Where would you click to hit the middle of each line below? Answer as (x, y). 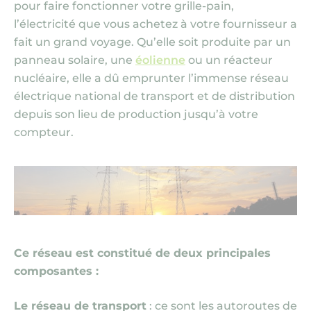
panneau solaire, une (75, 60)
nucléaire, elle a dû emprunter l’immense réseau (151, 78)
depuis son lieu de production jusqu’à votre (136, 114)
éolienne (160, 60)
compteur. (44, 132)
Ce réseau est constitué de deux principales (142, 253)
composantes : (60, 271)
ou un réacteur (229, 60)
